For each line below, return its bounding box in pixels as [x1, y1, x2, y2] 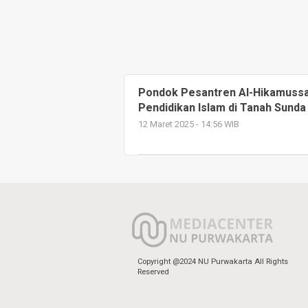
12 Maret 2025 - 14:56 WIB [138, 118, 239, 131]
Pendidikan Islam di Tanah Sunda [138, 99, 306, 116]
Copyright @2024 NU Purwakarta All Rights [137, 255, 288, 267]
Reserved [137, 265, 169, 278]
